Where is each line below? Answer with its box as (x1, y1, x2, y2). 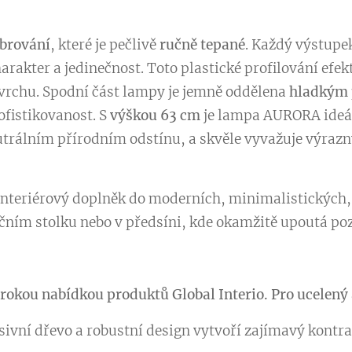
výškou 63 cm (109, 107, 200, 125)
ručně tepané (159, 36, 245, 54)
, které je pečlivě (49, 36, 159, 54)
